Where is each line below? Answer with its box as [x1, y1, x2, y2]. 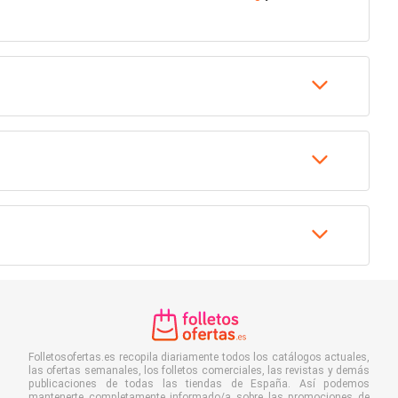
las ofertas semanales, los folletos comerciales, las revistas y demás [28, 364, 370, 377]
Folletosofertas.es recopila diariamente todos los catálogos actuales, [28, 351, 370, 363]
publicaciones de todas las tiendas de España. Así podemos [28, 378, 370, 390]
